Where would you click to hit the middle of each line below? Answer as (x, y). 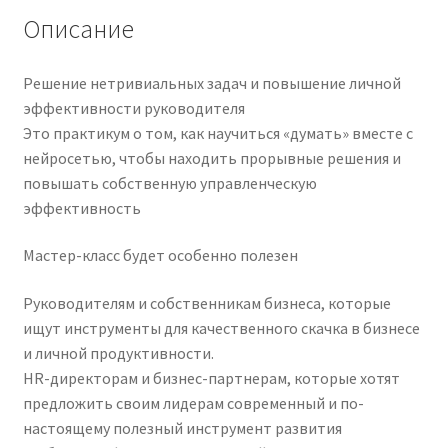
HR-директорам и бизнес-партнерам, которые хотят (211, 377)
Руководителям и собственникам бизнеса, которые (206, 302)
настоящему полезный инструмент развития (182, 427)
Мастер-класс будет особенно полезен (160, 255)
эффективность (81, 207)
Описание (78, 28)
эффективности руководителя (133, 107)
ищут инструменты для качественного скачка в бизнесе (221, 327)
